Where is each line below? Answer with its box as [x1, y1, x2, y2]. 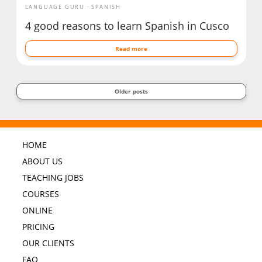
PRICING [22, 221, 54, 233]
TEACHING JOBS [22, 172, 84, 184]
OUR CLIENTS [22, 237, 74, 249]
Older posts [114, 87, 148, 96]
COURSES [22, 188, 59, 200]
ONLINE [22, 205, 53, 216]
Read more [115, 44, 147, 53]
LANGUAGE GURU [25, 2, 85, 11]
